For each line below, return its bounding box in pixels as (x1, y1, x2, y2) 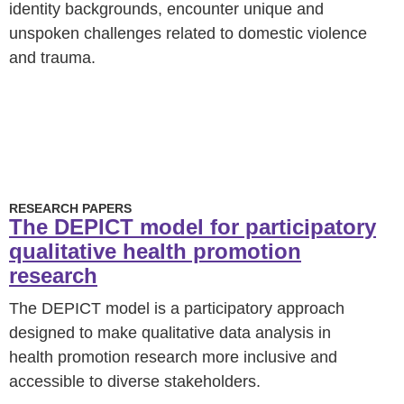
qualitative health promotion (9, 239, 301, 263)
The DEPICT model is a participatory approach (9, 299, 344, 317)
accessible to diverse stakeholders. (9, 372, 261, 390)
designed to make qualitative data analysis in (9, 324, 331, 342)
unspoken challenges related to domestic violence (9, 24, 367, 42)
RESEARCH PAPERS (9, 201, 132, 216)
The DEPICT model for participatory (9, 215, 376, 239)
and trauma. (9, 49, 96, 67)
